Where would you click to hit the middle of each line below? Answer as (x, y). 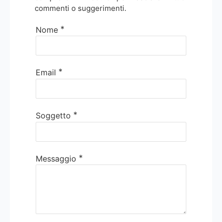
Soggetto (53, 115)
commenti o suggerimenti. (81, 8)
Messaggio (56, 158)
